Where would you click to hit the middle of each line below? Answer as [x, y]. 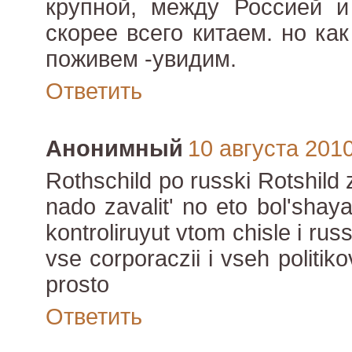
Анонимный [114, 149]
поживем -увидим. [141, 59]
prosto [77, 285]
